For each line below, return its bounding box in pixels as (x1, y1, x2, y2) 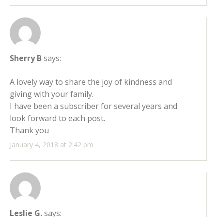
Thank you (10, 125, 49, 136)
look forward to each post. (10, 113, 105, 124)
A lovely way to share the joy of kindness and (10, 77, 172, 88)
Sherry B (10, 53, 42, 64)
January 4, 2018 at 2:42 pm (10, 140, 93, 150)
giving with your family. (10, 89, 93, 100)
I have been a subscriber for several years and (10, 101, 177, 112)
